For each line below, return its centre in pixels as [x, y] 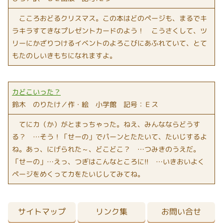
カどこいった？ [36, 92]
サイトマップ [42, 212]
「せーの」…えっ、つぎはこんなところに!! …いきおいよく [108, 161]
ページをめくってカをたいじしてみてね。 [78, 174]
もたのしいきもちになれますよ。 [64, 55]
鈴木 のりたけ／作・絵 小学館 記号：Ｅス [85, 104]
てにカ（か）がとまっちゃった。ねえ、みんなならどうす [106, 124]
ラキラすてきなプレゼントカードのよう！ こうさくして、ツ [110, 30]
